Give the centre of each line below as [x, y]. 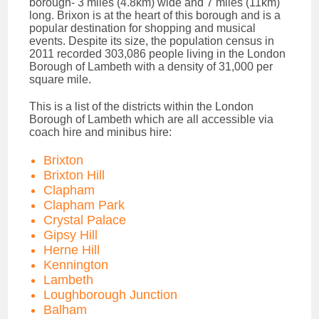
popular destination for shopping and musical [143, 28]
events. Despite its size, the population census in [152, 41]
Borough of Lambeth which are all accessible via [152, 119]
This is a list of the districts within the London [142, 106]
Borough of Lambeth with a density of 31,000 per [151, 66]
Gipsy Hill [71, 235]
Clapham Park [84, 205]
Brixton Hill [74, 175]
